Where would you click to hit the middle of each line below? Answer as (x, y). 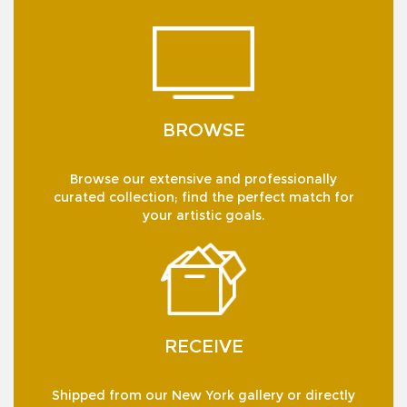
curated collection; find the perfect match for (203, 198)
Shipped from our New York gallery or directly (203, 396)
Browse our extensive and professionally (203, 179)
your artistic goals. (203, 216)
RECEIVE (203, 347)
